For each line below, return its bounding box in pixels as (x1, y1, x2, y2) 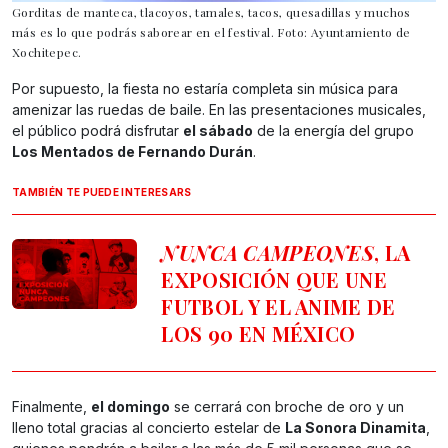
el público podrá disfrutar (12, 122, 183, 140)
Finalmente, (12, 398, 91, 416)
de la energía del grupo (253, 122, 414, 140)
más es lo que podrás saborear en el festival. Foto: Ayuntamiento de (12, 24, 411, 41)
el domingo (91, 398, 170, 416)
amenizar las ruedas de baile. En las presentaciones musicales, (12, 101, 426, 119)
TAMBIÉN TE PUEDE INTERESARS (12, 186, 192, 199)
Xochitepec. (12, 44, 82, 61)
